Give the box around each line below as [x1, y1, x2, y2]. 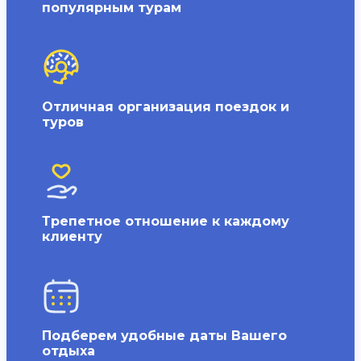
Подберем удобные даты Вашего [42, 328, 287, 343]
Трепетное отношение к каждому [42, 214, 289, 229]
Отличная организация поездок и [42, 99, 289, 114]
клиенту [42, 229, 102, 244]
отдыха [42, 343, 95, 359]
